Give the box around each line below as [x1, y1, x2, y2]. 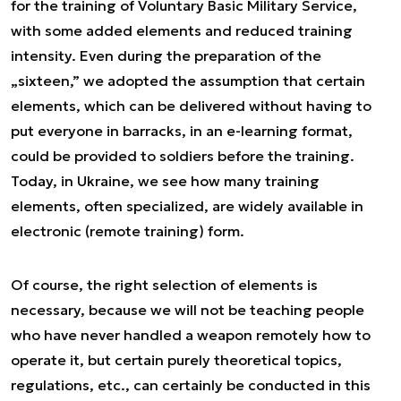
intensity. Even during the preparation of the [11, 47, 321, 64]
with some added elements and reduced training [11, 21, 353, 39]
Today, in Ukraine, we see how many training [11, 172, 320, 190]
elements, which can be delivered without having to [11, 97, 371, 115]
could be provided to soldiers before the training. [11, 147, 354, 165]
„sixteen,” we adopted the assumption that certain [11, 72, 365, 90]
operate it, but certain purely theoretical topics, [11, 351, 342, 369]
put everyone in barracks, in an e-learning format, [11, 122, 353, 140]
